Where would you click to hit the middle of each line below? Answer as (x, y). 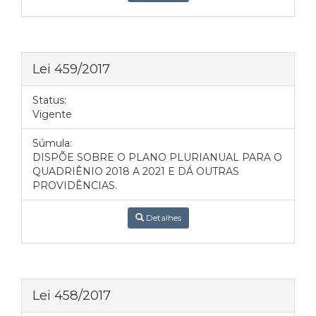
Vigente (52, 114)
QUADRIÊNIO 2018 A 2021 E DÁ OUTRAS (136, 171)
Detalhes (162, 218)
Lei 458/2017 (72, 295)
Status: (49, 100)
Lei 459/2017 (71, 69)
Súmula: (52, 143)
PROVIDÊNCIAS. (75, 186)
